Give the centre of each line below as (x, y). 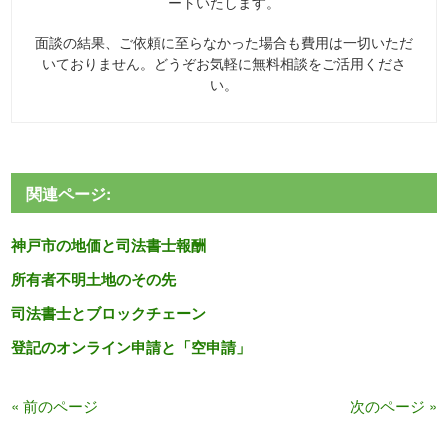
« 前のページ (55, 405)
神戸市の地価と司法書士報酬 (109, 244)
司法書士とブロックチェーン (109, 312)
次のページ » (393, 405)
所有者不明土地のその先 (94, 278)
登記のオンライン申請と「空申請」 (131, 346)
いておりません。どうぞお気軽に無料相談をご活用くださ (224, 62)
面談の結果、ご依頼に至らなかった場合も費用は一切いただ (224, 41)
